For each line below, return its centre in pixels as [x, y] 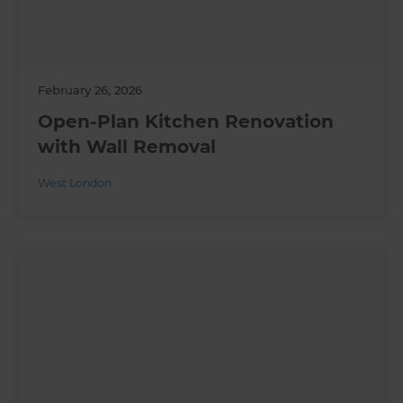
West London [75, 183]
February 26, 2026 [90, 90]
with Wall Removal [127, 146]
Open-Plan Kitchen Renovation [186, 121]
